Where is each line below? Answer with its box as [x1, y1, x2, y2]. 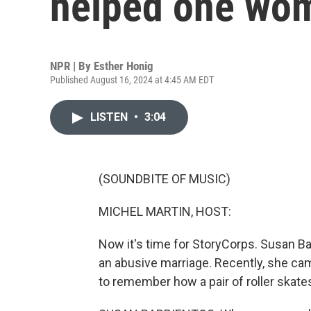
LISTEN [90, 110, 131, 124]
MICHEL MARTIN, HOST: [99, 204, 231, 219]
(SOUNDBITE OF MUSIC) [99, 171, 230, 186]
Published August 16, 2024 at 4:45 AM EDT [50, 74, 214, 85]
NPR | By [50, 59, 94, 73]
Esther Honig [94, 59, 153, 73]
